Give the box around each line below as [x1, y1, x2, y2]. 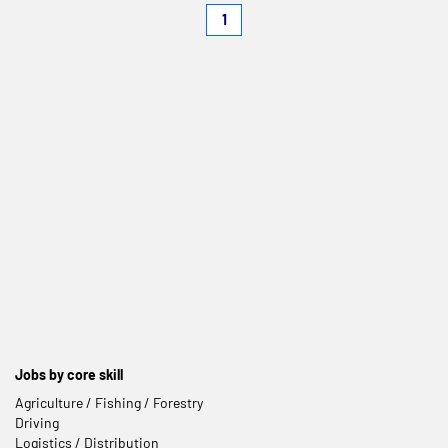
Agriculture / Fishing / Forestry [15, 393, 203, 411]
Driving [15, 413, 59, 431]
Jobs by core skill [15, 365, 123, 383]
